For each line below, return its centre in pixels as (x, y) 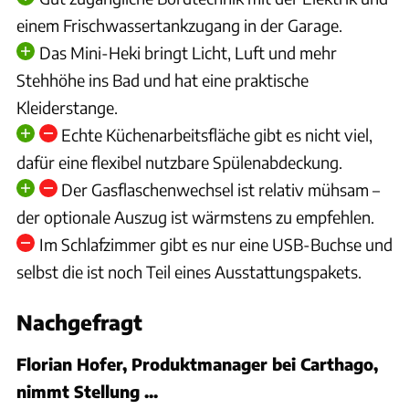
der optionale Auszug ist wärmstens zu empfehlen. (195, 216)
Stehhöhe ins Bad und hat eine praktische (163, 79)
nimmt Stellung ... (87, 391)
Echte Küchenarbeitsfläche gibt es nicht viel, (217, 134)
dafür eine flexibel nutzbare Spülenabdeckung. (179, 162)
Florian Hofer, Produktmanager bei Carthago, (197, 363)
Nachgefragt (79, 322)
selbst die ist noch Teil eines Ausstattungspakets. (189, 271)
